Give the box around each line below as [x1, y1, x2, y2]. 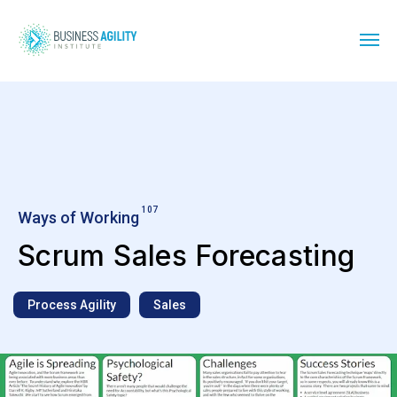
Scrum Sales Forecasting [18, 237, 355, 273]
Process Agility [27, 298, 116, 313]
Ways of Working [18, 208, 139, 228]
